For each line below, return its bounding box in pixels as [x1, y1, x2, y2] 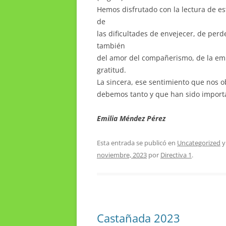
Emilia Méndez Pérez [97, 113, 165, 123]
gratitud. [97, 65, 126, 75]
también [97, 40, 125, 50]
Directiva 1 [160, 150, 192, 159]
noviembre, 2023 [97, 150, 147, 159]
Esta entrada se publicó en [97, 138, 177, 147]
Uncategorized [177, 138, 220, 147]
